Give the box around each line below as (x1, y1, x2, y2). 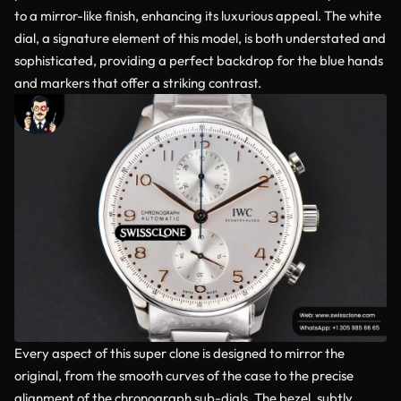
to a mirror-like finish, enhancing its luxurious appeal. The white (14, 6, 381, 24)
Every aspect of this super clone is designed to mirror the (14, 345, 345, 363)
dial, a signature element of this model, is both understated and (14, 29, 386, 47)
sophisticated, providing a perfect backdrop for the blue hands (14, 51, 383, 69)
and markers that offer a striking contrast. (14, 73, 261, 91)
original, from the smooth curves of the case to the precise (14, 367, 354, 385)
